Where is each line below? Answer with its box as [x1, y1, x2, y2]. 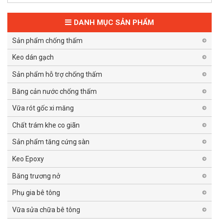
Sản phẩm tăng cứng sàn [12, 138, 89, 146]
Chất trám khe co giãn [12, 121, 80, 129]
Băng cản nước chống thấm [12, 87, 97, 95]
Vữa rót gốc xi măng [12, 104, 74, 112]
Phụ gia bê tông [12, 189, 60, 197]
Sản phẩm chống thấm [12, 36, 83, 44]
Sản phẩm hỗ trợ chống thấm [12, 70, 102, 78]
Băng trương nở [12, 172, 60, 180]
